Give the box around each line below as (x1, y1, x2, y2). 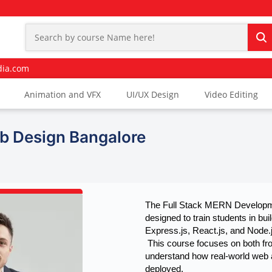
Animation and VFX (24, 89, 101, 101)
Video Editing (205, 89, 258, 101)
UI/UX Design (126, 89, 179, 101)
